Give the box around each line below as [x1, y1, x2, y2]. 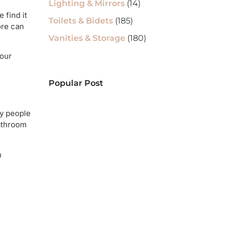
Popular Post [49, 78, 104, 88]
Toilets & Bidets [49, 16, 113, 26]
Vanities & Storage [49, 33, 126, 43]
